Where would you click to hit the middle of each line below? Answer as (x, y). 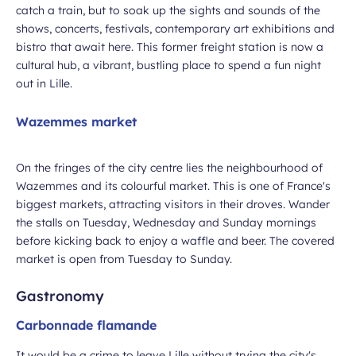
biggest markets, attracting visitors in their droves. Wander (173, 204)
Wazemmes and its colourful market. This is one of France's (173, 186)
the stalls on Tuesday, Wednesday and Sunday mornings (166, 222)
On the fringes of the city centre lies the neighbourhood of (169, 168)
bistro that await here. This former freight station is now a (170, 47)
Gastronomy (60, 296)
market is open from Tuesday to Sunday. (124, 259)
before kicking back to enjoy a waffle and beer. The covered (175, 241)
